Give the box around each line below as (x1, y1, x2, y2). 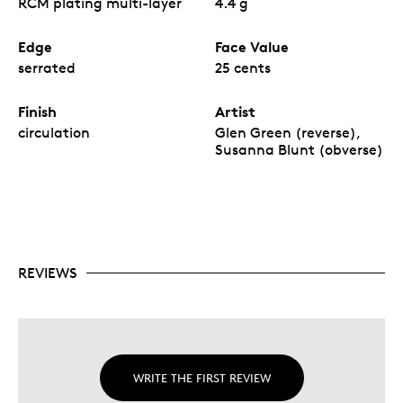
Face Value (215, 37, 289, 56)
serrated (18, 58, 76, 76)
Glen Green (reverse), (215, 123, 360, 141)
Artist (215, 102, 255, 121)
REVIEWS (18, 264, 77, 282)
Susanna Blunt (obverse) (215, 140, 383, 158)
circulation (18, 123, 90, 141)
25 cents (215, 58, 271, 76)
